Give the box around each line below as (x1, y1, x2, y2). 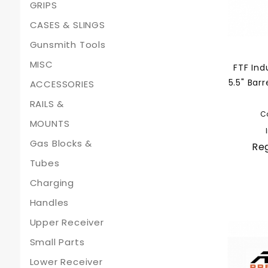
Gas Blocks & (29, 137, 93, 150)
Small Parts (29, 236, 85, 248)
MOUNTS (29, 117, 70, 130)
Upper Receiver (29, 216, 104, 229)
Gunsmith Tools (29, 38, 106, 51)
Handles (29, 196, 69, 209)
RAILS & (29, 98, 65, 110)
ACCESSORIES (29, 78, 95, 90)
